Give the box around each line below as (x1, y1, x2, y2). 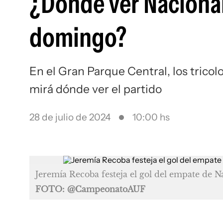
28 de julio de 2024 (29, 111, 111, 123)
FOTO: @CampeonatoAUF (35, 184, 145, 194)
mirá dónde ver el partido (29, 82, 162, 96)
